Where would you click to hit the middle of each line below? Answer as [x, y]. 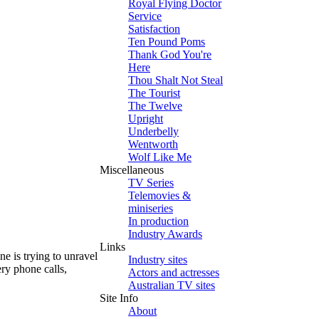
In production [158, 221]
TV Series [151, 183]
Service [145, 16]
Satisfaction [154, 29]
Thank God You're [170, 54]
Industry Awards [165, 234]
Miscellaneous [132, 170]
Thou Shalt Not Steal [176, 80]
